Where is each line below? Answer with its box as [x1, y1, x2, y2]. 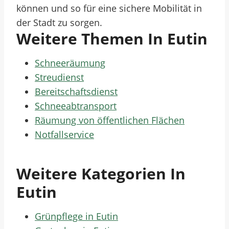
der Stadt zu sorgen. [16, 16, 102, 29]
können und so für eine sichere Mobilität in [16, 2, 202, 14]
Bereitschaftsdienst [35, 85, 118, 98]
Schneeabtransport [35, 100, 117, 112]
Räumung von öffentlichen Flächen [35, 114, 185, 126]
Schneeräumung [35, 57, 105, 69]
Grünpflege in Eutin [35, 210, 118, 222]
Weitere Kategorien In [16, 163, 186, 184]
